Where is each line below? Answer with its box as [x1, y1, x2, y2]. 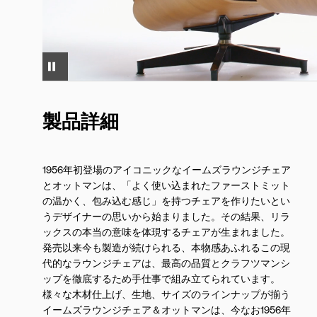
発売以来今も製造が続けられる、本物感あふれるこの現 [42, 240, 290, 253]
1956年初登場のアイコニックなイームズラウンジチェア [42, 162, 291, 175]
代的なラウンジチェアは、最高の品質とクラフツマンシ [42, 255, 290, 269]
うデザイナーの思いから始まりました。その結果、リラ [42, 209, 290, 222]
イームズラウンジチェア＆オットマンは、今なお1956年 [42, 302, 291, 316]
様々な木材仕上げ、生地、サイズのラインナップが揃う [42, 287, 290, 300]
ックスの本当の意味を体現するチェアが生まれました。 [42, 224, 290, 238]
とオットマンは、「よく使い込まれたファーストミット [42, 178, 290, 191]
